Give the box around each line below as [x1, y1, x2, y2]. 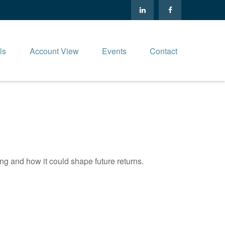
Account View [30, 45, 79, 57]
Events [102, 45, 127, 57]
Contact [150, 45, 177, 57]
